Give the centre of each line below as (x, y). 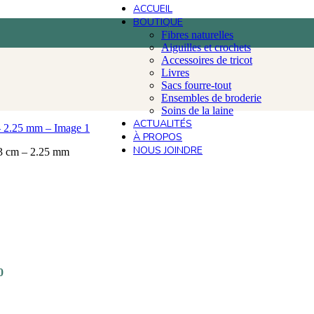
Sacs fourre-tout (196, 85)
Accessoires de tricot (207, 60)
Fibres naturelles (197, 34)
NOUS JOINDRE (168, 150)
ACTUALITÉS (163, 123)
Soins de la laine (197, 110)
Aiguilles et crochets (206, 47)
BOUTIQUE (158, 22)
